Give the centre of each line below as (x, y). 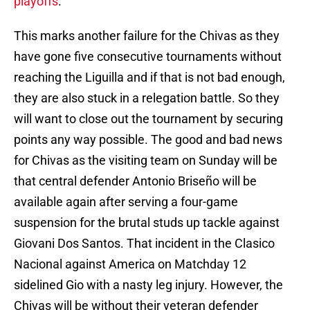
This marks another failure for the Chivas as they (147, 36)
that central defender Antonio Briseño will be (135, 181)
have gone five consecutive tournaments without (148, 57)
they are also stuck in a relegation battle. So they (147, 98)
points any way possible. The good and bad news (148, 140)
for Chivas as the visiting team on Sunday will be (146, 161)
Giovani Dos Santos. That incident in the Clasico (144, 244)
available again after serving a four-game (126, 202)
